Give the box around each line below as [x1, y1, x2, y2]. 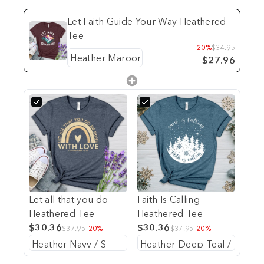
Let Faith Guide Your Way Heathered [67, 15, 226, 27]
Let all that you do [29, 193, 108, 206]
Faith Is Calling [137, 193, 200, 206]
